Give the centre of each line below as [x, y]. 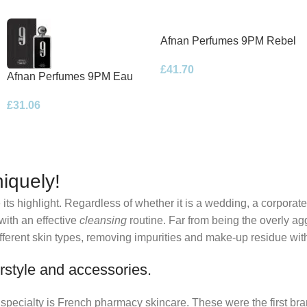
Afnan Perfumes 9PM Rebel [228, 40]
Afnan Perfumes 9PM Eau [70, 76]
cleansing [103, 221]
